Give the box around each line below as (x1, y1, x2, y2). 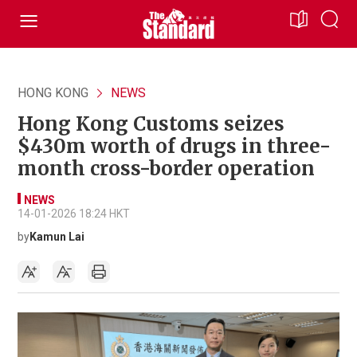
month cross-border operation (18, 156, 315, 181)
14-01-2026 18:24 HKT (18, 207, 130, 220)
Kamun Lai (29, 230, 84, 243)
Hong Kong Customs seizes (18, 112, 284, 136)
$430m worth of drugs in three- (18, 134, 331, 159)
